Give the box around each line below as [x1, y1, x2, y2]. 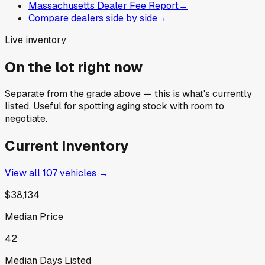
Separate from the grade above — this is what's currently [5, 88, 252, 101]
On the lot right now [5, 57, 143, 76]
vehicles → [57, 167, 108, 180]
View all [5, 167, 43, 180]
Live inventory [5, 33, 66, 46]
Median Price [5, 211, 63, 224]
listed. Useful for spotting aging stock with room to [5, 100, 224, 113]
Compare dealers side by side [28, 11, 157, 24]
